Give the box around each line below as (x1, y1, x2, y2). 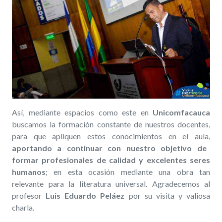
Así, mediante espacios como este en (12, 108, 153, 117)
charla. (12, 203, 34, 213)
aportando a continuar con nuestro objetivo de (12, 143, 207, 153)
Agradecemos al (152, 179, 210, 189)
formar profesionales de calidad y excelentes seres (12, 155, 210, 165)
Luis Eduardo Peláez (46, 191, 125, 201)
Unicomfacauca (153, 108, 210, 117)
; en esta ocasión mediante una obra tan (46, 167, 210, 177)
